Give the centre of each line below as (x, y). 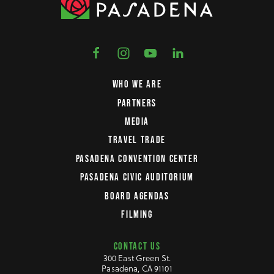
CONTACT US (137, 246)
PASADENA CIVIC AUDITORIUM (137, 177)
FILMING (137, 215)
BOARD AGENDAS (137, 196)
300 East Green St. (137, 258)
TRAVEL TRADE (137, 140)
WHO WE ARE (137, 84)
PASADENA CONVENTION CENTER (137, 158)
